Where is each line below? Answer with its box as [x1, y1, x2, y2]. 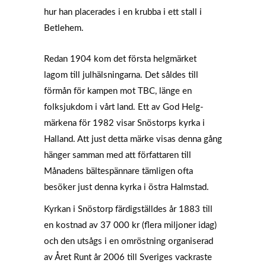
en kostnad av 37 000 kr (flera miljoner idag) [44, 221, 217, 230]
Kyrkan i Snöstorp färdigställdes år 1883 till [44, 205, 213, 214]
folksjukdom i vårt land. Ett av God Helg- [44, 103, 204, 112]
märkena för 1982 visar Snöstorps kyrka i [44, 119, 205, 128]
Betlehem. [44, 24, 84, 33]
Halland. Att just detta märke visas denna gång [44, 135, 222, 144]
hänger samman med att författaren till [44, 151, 191, 160]
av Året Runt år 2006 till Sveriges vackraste [44, 253, 212, 262]
